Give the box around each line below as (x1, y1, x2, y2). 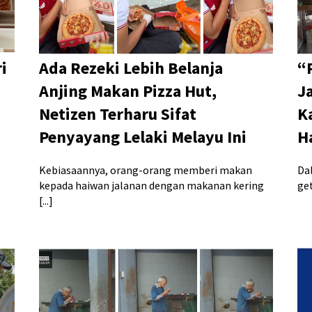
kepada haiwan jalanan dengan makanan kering (38, 178, 264, 192)
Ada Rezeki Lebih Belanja (38, 56, 223, 79)
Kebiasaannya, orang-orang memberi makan (38, 162, 252, 177)
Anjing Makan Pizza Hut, (38, 79, 217, 102)
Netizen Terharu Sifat (38, 102, 196, 125)
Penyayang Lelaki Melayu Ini (38, 125, 247, 148)
